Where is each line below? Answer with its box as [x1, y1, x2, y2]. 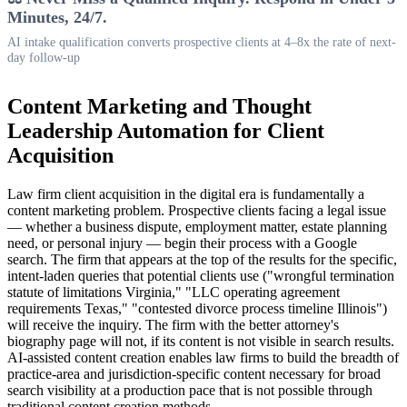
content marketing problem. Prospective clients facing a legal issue [7, 203, 386, 219]
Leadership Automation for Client [7, 119, 324, 144]
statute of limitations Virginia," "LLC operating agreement [7, 284, 340, 301]
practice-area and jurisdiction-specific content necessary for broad [7, 366, 381, 382]
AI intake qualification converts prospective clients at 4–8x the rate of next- [7, 35, 396, 50]
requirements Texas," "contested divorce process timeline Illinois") [7, 301, 387, 317]
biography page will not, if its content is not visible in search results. [7, 333, 394, 350]
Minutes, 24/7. [7, 8, 107, 27]
